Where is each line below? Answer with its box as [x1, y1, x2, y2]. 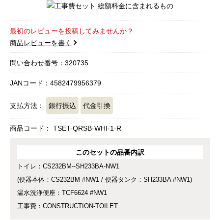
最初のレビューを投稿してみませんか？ [10, 27, 134, 35]
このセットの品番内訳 [76, 148, 144, 157]
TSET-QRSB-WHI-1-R [53, 124, 121, 133]
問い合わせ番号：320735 [10, 59, 88, 67]
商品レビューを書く [10, 39, 72, 47]
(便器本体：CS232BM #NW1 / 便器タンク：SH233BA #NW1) [17, 176, 192, 184]
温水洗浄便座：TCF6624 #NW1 [17, 190, 107, 197]
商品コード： [10, 124, 53, 133]
